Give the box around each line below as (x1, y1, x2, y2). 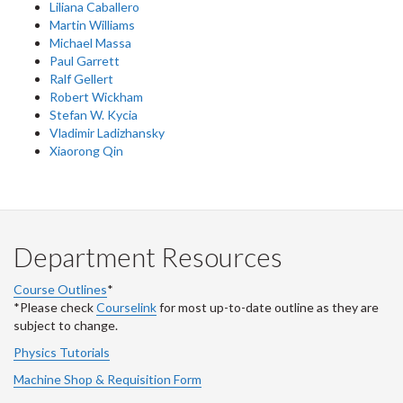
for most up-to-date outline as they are (157, 299, 379, 315)
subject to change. (13, 317, 118, 333)
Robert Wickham (49, 88, 143, 104)
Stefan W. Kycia (49, 106, 138, 122)
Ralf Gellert (49, 70, 113, 86)
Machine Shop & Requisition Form (13, 371, 201, 387)
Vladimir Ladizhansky (49, 124, 165, 140)
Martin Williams (49, 16, 135, 32)
